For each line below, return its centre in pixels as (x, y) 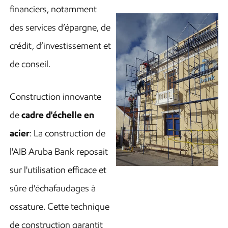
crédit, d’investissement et (60, 46)
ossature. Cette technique (59, 207)
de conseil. (30, 64)
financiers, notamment (53, 9)
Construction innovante (55, 97)
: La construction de (67, 134)
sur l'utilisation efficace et (58, 170)
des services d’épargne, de (60, 28)
